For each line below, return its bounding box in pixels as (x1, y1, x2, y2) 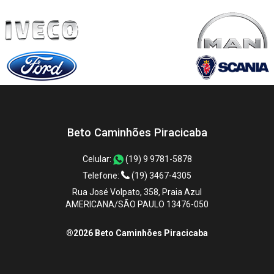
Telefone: (83, 171, 121, 180)
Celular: (82, 154, 113, 164)
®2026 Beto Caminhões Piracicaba (66, 228, 208, 238)
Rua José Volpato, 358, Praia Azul (72, 187, 202, 197)
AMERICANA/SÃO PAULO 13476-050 (65, 199, 209, 209)
